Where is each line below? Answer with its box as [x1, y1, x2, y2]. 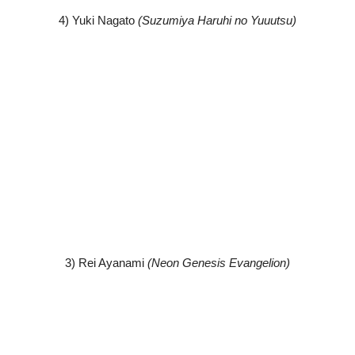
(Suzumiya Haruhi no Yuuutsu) [138, 13, 296, 27]
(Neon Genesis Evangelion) [147, 255, 290, 269]
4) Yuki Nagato [59, 13, 138, 27]
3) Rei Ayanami [65, 255, 147, 269]
